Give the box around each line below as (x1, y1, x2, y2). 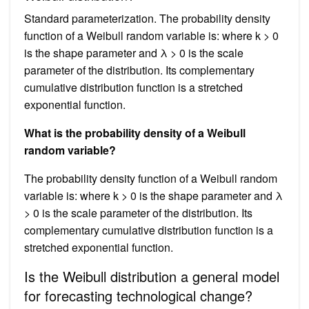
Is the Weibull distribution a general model (24, 266, 279, 286)
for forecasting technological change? (24, 285, 252, 306)
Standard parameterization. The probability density (24, 10, 270, 26)
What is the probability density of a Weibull (24, 124, 246, 141)
